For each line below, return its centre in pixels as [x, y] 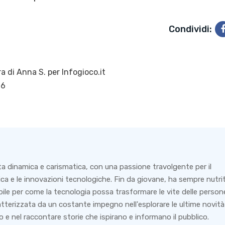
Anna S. [31, 72]
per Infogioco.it [76, 72]
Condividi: [190, 29]
